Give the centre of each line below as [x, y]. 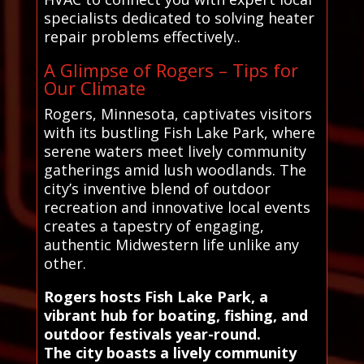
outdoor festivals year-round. [152, 334]
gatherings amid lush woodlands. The [175, 170]
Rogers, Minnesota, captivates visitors [178, 114]
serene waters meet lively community [175, 152]
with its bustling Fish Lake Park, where [179, 133]
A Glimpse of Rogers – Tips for [171, 70]
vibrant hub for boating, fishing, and [175, 316]
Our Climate [94, 88]
